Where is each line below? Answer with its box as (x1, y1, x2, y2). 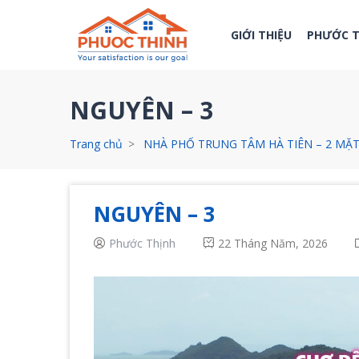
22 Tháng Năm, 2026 (218, 236, 328, 251)
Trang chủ (70, 136, 123, 151)
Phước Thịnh (109, 236, 175, 251)
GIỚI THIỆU (230, 27, 292, 42)
